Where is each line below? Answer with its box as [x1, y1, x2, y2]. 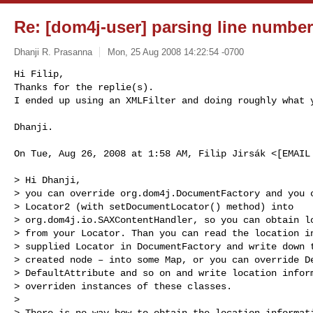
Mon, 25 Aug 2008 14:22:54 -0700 [107, 46, 244, 57]
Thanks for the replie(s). [14, 81, 154, 93]
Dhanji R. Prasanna [14, 46, 92, 57]
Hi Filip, [14, 68, 64, 80]
